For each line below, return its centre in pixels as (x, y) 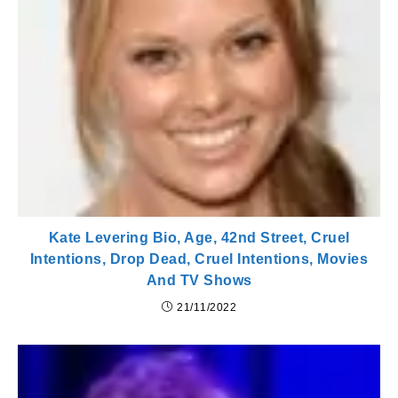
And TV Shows (199, 280)
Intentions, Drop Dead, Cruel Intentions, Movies (199, 259)
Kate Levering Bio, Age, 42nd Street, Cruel (199, 237)
